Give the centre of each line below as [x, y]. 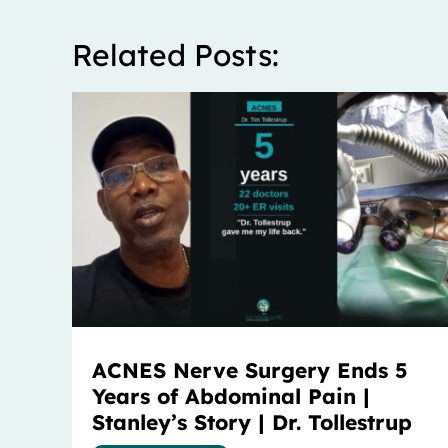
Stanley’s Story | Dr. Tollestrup [252, 421]
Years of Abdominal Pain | [231, 395]
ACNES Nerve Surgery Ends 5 [250, 369]
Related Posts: [175, 54]
